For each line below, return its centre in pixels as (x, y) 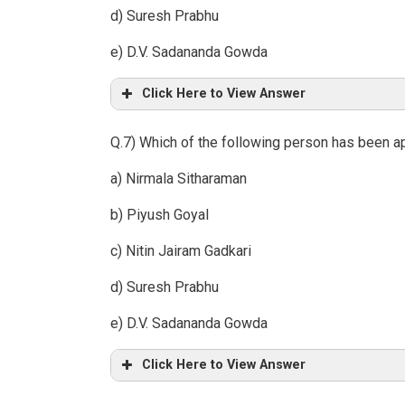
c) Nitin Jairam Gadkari (181, 251)
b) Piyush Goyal (160, 215)
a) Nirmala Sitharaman (179, 179)
